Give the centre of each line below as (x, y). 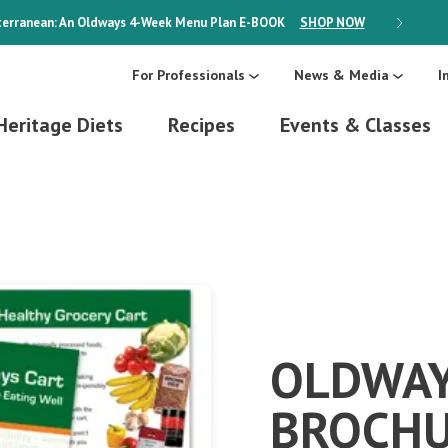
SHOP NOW (332, 22)
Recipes (201, 125)
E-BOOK (261, 22)
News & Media (341, 75)
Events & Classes (355, 125)
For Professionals (188, 75)
